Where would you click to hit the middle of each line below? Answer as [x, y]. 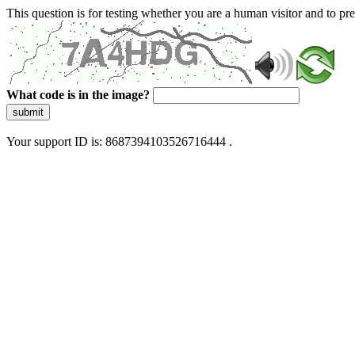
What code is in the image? [78, 95]
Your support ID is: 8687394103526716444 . [119, 141]
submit [28, 112]
